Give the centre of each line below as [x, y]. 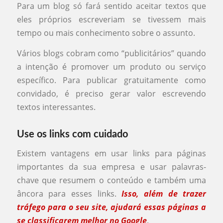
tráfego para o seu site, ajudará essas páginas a [111, 207]
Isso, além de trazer [164, 193]
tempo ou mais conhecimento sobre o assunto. [106, 33]
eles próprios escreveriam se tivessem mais [111, 20]
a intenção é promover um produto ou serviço [111, 67]
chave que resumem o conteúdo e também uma [111, 180]
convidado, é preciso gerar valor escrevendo [111, 94]
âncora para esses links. [66, 193]
